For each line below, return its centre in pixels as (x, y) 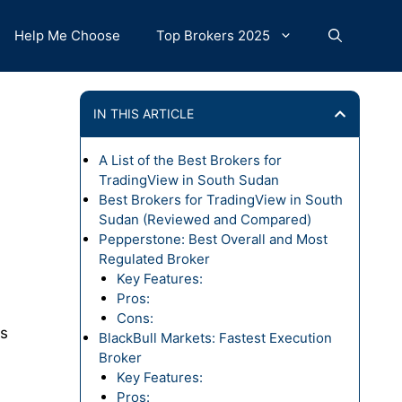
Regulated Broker (156, 259)
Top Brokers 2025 (213, 35)
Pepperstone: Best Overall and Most (213, 239)
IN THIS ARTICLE (143, 114)
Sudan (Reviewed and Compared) (205, 219)
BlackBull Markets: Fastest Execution (215, 338)
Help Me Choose (67, 35)
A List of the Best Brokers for (190, 160)
